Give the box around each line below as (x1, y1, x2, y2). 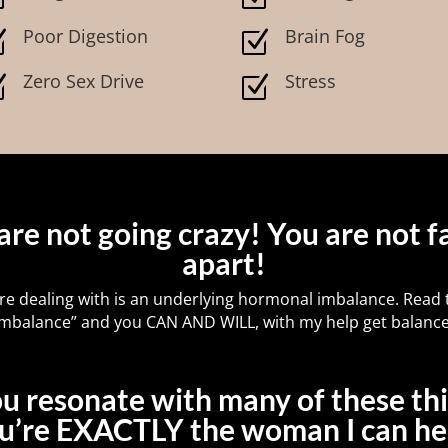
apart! (182, 245, 266, 282)
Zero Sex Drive (23, 69, 145, 94)
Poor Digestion (23, 23, 149, 48)
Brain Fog (284, 23, 365, 48)
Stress (284, 69, 336, 94)
